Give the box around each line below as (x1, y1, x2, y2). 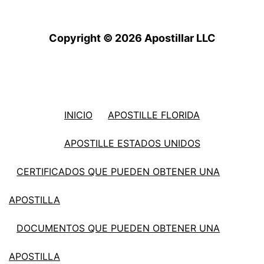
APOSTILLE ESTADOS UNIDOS (64, 137, 200, 149)
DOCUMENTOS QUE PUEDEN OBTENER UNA (16, 222, 220, 234)
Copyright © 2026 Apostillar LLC (48, 32, 216, 45)
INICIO (64, 108, 93, 121)
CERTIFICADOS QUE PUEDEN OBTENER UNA (16, 165, 220, 177)
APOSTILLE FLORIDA (108, 108, 200, 121)
